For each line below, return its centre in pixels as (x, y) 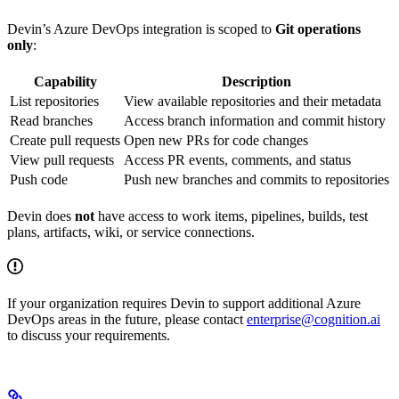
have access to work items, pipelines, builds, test (231, 216)
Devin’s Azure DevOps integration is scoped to (141, 29)
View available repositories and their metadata (252, 102)
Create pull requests (65, 141)
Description (256, 82)
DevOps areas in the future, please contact (127, 320)
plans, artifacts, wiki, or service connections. (131, 232)
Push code (39, 180)
